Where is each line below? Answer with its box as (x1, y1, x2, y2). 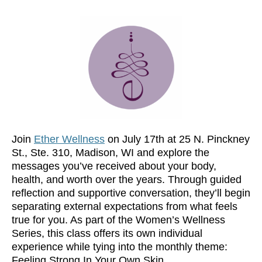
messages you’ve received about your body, (12, 160, 216, 172)
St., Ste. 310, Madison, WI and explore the (12, 147, 209, 158)
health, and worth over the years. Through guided (12, 174, 242, 185)
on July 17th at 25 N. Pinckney (105, 133, 250, 145)
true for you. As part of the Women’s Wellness (12, 214, 225, 226)
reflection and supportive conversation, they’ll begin (12, 187, 250, 199)
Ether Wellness (34, 133, 105, 145)
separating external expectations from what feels (12, 201, 237, 212)
